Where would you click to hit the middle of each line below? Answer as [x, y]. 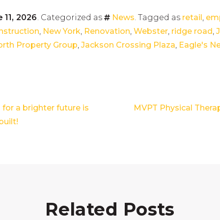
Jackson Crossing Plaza [128, 45]
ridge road [192, 31]
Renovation [107, 31]
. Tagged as [158, 17]
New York [62, 31]
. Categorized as [70, 17]
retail [192, 17]
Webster [151, 31]
